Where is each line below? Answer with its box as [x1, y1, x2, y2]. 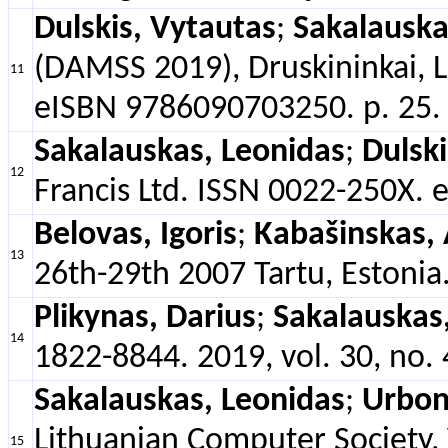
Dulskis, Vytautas [34, 13, 276, 46]
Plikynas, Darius [34, 302, 256, 335]
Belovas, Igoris [34, 219, 237, 252]
